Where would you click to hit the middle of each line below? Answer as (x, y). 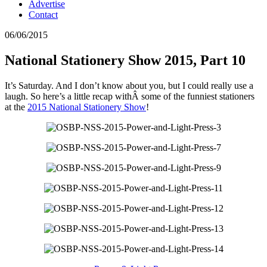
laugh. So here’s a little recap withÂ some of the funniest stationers (130, 96)
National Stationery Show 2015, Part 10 (125, 60)
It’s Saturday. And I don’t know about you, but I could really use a (129, 85)
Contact (43, 14)
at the (16, 107)
